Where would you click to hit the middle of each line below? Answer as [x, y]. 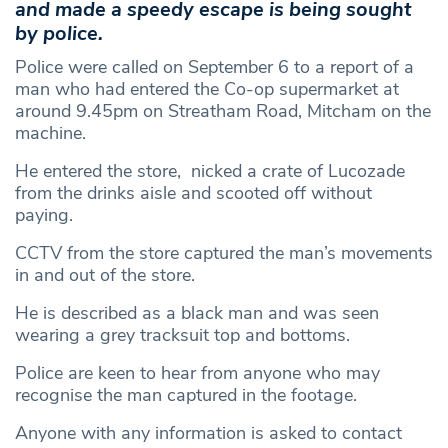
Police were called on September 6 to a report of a [214, 66]
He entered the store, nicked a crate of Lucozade [210, 170]
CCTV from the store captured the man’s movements [224, 252]
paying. [44, 214]
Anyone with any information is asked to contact [208, 432]
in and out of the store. [105, 274]
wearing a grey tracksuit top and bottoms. [182, 334]
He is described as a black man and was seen [197, 312]
